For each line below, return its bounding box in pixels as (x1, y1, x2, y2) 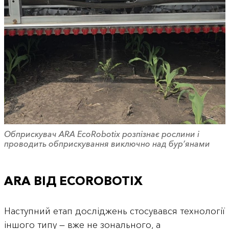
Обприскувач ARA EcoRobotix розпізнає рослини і (4, 128, 199, 139)
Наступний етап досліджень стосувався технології (4, 205, 225, 217)
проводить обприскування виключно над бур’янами (4, 138, 210, 149)
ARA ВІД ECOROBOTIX (4, 173, 143, 189)
